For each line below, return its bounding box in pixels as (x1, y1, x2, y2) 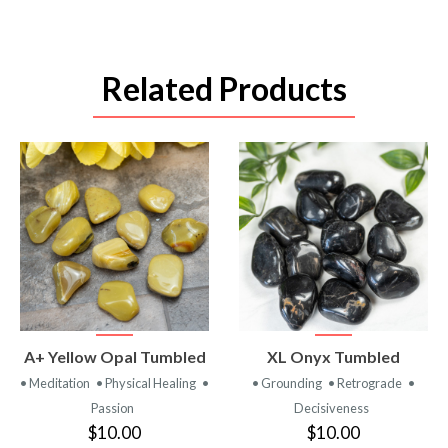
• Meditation (20, 375, 92, 392)
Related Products (101, 69, 347, 109)
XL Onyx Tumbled (267, 347, 400, 367)
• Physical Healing (96, 375, 198, 392)
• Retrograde (328, 375, 404, 392)
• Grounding (252, 375, 324, 392)
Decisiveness (294, 400, 369, 417)
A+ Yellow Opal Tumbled (23, 347, 206, 367)
